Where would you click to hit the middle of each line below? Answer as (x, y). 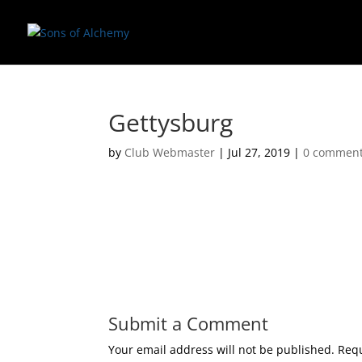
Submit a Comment (189, 323)
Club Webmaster (170, 152)
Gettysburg (171, 122)
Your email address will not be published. (222, 349)
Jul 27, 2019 (259, 152)
